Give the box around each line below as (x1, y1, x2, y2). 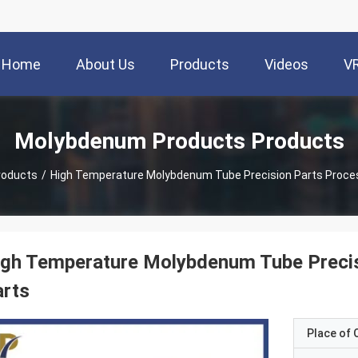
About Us (76, 56, 135, 74)
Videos (265, 56, 308, 74)
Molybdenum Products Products (14, 127, 344, 154)
